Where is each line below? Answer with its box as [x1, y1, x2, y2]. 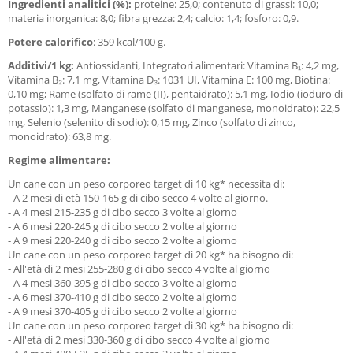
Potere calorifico [8, 35, 93, 49]
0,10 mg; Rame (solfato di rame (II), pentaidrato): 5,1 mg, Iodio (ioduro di [8, 87, 343, 101]
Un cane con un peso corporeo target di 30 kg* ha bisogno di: [8, 318, 293, 333]
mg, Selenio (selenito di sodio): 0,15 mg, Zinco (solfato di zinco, [8, 115, 295, 129]
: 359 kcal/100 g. [93, 35, 165, 49]
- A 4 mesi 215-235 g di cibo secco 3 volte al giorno [8, 205, 237, 219]
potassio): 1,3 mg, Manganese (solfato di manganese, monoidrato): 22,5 [8, 101, 340, 115]
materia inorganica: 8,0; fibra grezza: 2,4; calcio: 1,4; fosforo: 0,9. [8, 11, 299, 25]
